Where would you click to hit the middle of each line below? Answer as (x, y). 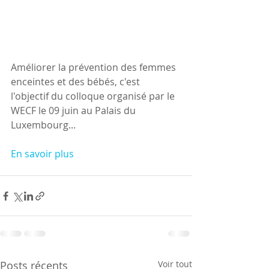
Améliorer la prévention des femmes (95, 68)
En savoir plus (42, 154)
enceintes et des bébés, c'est (77, 82)
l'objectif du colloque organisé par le (94, 96)
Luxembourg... (43, 125)
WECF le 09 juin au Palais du (74, 111)
